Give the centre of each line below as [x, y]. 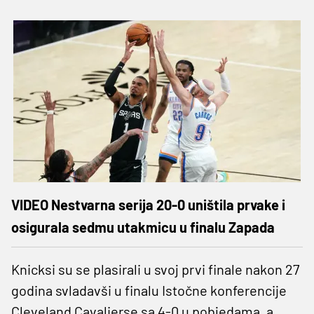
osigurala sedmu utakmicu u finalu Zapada [143, 227]
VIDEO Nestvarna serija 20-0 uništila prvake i [148, 204]
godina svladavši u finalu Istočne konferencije [149, 290]
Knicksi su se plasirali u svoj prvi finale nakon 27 [155, 269]
